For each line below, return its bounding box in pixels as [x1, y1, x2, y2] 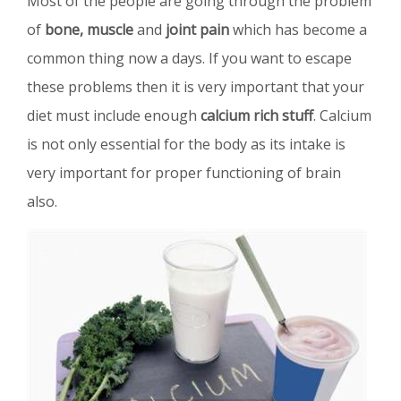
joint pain [162, 20, 229, 40]
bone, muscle [41, 20, 137, 40]
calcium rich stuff [200, 106, 313, 126]
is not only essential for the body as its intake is [27, 134, 346, 155]
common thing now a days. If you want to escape [27, 48, 352, 69]
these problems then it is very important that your [27, 77, 364, 98]
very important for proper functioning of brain [27, 163, 341, 183]
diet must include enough [27, 106, 200, 126]
